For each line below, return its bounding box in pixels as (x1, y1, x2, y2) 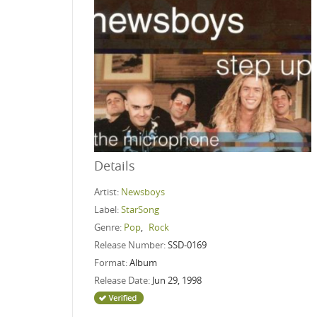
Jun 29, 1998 (152, 273, 202, 287)
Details (94, 156, 135, 174)
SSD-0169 (168, 238, 207, 251)
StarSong (121, 202, 159, 216)
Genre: (94, 220, 124, 234)
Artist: (94, 185, 121, 198)
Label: (94, 202, 121, 216)
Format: (94, 255, 129, 269)
